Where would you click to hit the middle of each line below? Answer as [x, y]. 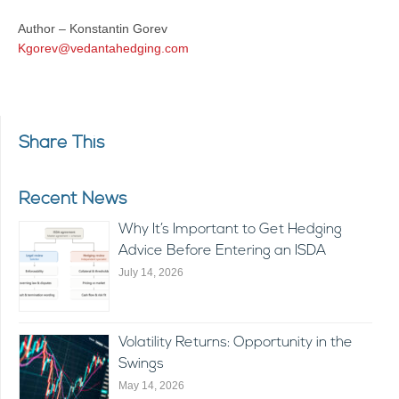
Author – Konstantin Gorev [93, 29]
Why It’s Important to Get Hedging [230, 230]
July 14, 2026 [151, 273]
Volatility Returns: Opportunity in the [236, 343]
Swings [141, 365]
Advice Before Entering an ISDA [222, 252]
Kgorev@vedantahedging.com [103, 49]
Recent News [73, 200]
